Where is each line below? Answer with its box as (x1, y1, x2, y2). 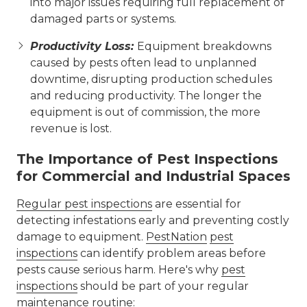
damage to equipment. (16, 230, 146, 243)
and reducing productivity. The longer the (30, 89, 262, 102)
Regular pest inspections (16, 197, 152, 210)
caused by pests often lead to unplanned (30, 56, 257, 69)
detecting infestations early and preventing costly (16, 214, 289, 227)
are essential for (152, 197, 241, 210)
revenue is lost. (30, 122, 112, 135)
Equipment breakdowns (137, 40, 271, 53)
